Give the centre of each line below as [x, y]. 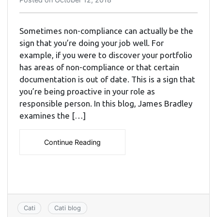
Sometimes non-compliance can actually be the [106, 31]
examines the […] [53, 116]
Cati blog [67, 208]
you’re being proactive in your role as [87, 92]
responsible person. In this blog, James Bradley [106, 104]
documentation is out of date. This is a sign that [107, 79]
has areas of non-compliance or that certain [99, 67]
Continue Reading [72, 142]
